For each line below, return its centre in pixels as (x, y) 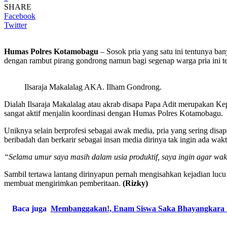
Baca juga (29, 208)
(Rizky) (135, 183)
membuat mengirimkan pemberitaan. (63, 183)
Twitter (15, 25)
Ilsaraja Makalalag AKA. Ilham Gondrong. (93, 87)
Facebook (20, 16)
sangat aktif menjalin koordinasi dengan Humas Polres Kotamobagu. (113, 113)
